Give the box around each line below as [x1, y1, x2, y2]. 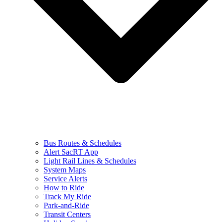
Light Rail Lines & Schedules [44, 157, 136, 165]
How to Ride [44, 183, 84, 192]
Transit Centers [44, 210, 91, 219]
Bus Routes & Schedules [44, 139, 121, 147]
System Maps [44, 166, 86, 174]
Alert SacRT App [44, 148, 98, 156]
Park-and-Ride [44, 201, 89, 210]
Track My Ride [44, 192, 91, 201]
